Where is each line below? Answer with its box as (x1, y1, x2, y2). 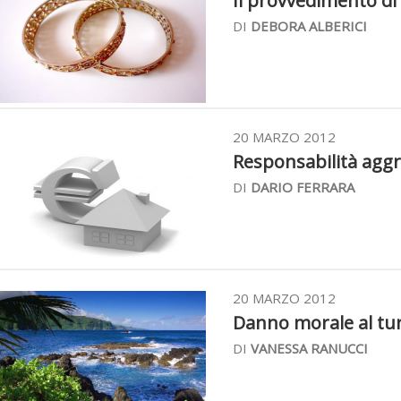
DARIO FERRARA (251, 178, 354, 196)
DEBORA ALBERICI (251, 17, 367, 35)
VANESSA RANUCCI (251, 339, 368, 357)
